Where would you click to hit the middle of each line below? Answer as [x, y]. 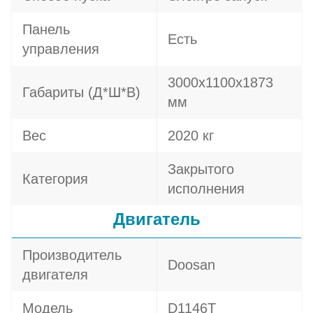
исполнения [206, 189]
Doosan [191, 265]
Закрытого [201, 169]
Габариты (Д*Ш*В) [81, 92]
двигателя [55, 275]
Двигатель [156, 219]
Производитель [72, 255]
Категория [55, 179]
